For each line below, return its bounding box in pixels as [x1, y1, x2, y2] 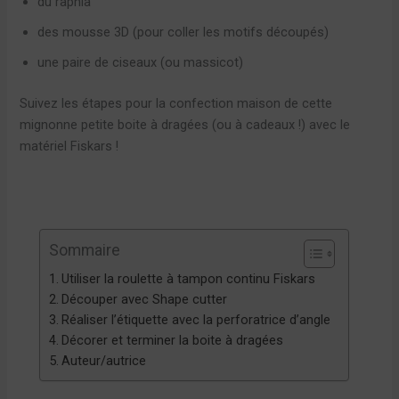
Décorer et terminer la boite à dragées [61, 332, 284, 349]
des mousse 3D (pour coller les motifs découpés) [37, 23, 330, 40]
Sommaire [49, 240, 121, 259]
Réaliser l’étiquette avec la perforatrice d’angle [61, 312, 331, 329]
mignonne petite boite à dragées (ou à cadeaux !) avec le [20, 116, 351, 133]
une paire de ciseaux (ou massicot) [37, 53, 244, 70]
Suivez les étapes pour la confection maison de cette [20, 94, 333, 111]
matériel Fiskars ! [20, 137, 119, 154]
